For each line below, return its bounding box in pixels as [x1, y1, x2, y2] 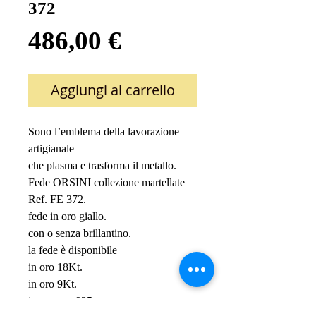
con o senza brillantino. [28, 227, 131, 239]
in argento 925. [28, 295, 95, 307]
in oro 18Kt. [28, 261, 83, 273]
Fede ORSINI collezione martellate [28, 176, 185, 188]
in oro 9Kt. [28, 278, 77, 290]
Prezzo [121, 25, 195, 54]
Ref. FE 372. [28, 193, 86, 205]
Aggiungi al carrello [51, 80, 175, 99]
